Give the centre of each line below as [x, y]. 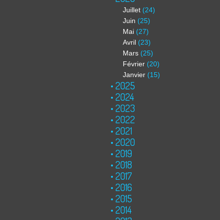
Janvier [134, 75]
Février [134, 64]
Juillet [132, 10]
